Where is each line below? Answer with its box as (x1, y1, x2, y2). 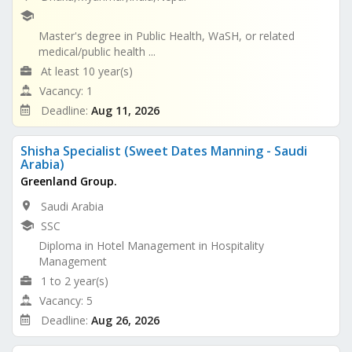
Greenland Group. (20, 173, 117, 189)
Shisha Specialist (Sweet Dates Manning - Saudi (20, 141, 307, 159)
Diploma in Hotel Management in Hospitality (38, 237, 264, 253)
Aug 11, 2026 (91, 102, 159, 118)
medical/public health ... (38, 43, 156, 59)
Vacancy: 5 (39, 292, 93, 308)
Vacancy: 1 (39, 82, 93, 98)
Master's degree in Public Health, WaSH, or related (38, 27, 295, 43)
